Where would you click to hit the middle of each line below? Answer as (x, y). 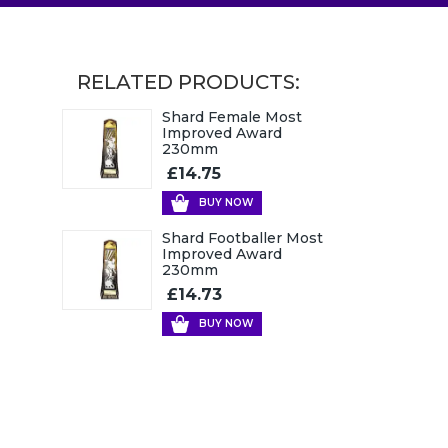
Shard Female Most (232, 116)
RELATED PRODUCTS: (188, 81)
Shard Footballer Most (242, 237)
